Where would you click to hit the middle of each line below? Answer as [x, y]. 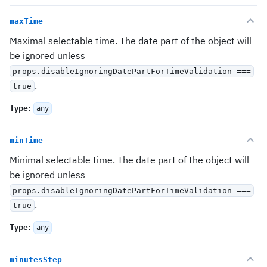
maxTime [26, 21]
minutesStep [36, 259]
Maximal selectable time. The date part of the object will [131, 41]
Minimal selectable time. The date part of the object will [129, 160]
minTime [26, 140]
